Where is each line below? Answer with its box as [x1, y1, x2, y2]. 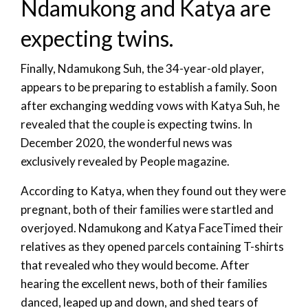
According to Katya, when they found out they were [21, 183, 286, 198]
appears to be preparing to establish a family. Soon [21, 79, 277, 94]
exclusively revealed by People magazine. [21, 153, 230, 168]
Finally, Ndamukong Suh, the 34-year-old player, [21, 60, 264, 76]
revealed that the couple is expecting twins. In [21, 116, 252, 131]
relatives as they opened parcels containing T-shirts [21, 239, 284, 254]
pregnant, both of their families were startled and [21, 201, 274, 217]
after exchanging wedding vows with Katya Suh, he [21, 98, 280, 113]
